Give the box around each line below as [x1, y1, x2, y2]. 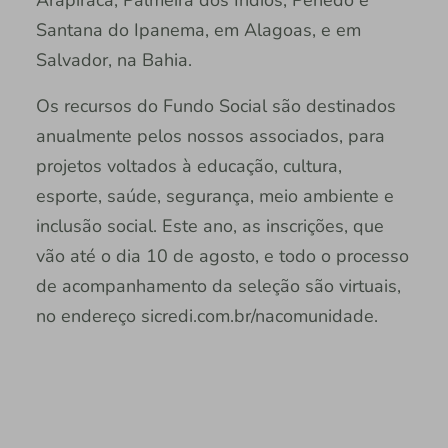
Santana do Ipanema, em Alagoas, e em [35, 18, 361, 43]
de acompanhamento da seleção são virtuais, [35, 274, 401, 299]
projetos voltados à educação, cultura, [35, 154, 342, 179]
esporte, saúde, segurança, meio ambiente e [35, 184, 394, 209]
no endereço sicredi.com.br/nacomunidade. [35, 304, 378, 329]
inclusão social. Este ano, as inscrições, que [35, 214, 384, 239]
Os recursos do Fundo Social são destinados [35, 94, 396, 119]
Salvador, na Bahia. [35, 48, 192, 73]
